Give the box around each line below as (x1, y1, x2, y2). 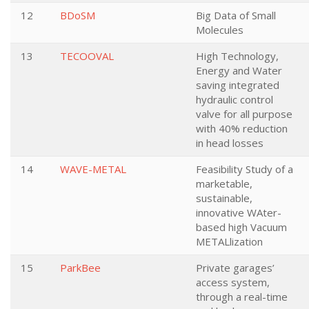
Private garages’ (196, 261, 275, 275)
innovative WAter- (196, 206, 281, 219)
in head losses (196, 136, 263, 150)
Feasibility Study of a (196, 162, 293, 176)
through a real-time (196, 290, 288, 303)
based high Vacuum (196, 220, 287, 234)
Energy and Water (196, 63, 282, 77)
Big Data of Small (196, 8, 276, 22)
